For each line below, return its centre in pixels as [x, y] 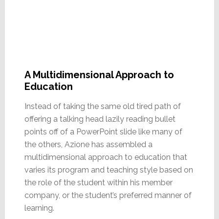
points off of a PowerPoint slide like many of [103, 131]
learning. [39, 208]
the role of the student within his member [98, 182]
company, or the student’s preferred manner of [108, 195]
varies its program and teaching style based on [109, 170]
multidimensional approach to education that [106, 157]
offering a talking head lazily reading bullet [100, 119]
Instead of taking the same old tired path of [102, 106]
